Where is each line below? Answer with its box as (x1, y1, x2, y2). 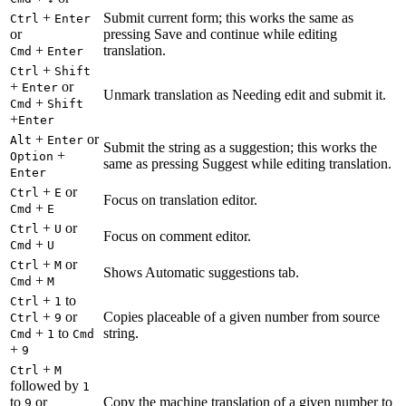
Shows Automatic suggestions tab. (103, 265, 299, 281)
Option (10, 150, 53, 164)
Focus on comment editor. (103, 228, 251, 245)
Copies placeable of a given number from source (103, 309, 380, 325)
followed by (10, 378, 82, 394)
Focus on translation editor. (103, 192, 257, 208)
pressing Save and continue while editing (103, 26, 337, 43)
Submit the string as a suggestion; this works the (103, 140, 377, 156)
